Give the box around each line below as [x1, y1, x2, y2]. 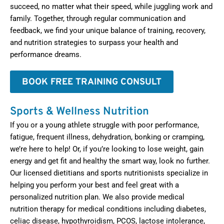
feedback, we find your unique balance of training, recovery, [10, 26, 205, 35]
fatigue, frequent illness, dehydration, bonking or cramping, [10, 132, 204, 142]
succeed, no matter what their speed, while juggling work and [10, 2, 212, 11]
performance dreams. [10, 50, 81, 59]
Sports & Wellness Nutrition [10, 105, 149, 119]
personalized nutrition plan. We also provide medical [10, 192, 184, 202]
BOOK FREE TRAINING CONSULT [22, 76, 161, 88]
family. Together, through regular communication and [10, 14, 185, 23]
